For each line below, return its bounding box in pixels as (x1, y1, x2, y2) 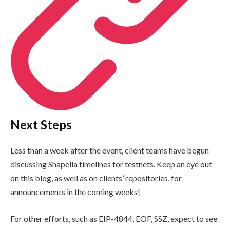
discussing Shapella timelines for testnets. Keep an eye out (10, 159, 212, 169)
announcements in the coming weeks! (10, 187, 140, 197)
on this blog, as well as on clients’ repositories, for (10, 173, 182, 183)
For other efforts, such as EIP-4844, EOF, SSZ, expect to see (10, 214, 217, 224)
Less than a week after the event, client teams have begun (10, 145, 209, 156)
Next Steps (10, 117, 72, 132)
